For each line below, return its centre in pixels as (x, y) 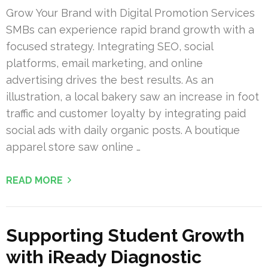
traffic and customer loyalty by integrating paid (126, 114)
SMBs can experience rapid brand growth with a (130, 30)
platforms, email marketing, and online (104, 63)
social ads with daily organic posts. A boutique (123, 130)
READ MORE (34, 181)
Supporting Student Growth (125, 236)
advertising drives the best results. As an (110, 80)
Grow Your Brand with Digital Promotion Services (130, 13)
